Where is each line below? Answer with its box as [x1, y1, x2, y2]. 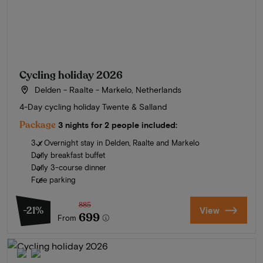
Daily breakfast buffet [31, 150, 105, 160]
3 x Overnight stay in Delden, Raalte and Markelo [31, 138, 200, 148]
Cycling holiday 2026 [19, 68, 123, 83]
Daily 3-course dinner [31, 163, 106, 173]
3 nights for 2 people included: [58, 120, 177, 130]
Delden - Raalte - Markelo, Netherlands [32, 85, 181, 95]
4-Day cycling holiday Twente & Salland [19, 102, 167, 112]
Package [19, 119, 56, 132]
